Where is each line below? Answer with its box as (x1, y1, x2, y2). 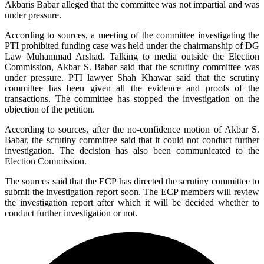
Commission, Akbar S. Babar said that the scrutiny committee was (5, 61, 259, 72)
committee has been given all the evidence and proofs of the (5, 82, 259, 93)
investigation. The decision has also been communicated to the (5, 145, 259, 156)
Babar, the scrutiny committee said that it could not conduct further (5, 134, 259, 145)
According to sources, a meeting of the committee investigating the (5, 29, 259, 40)
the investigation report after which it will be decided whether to (5, 197, 259, 207)
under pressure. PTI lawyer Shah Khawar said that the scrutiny (5, 72, 259, 82)
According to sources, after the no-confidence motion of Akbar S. (5, 124, 259, 134)
